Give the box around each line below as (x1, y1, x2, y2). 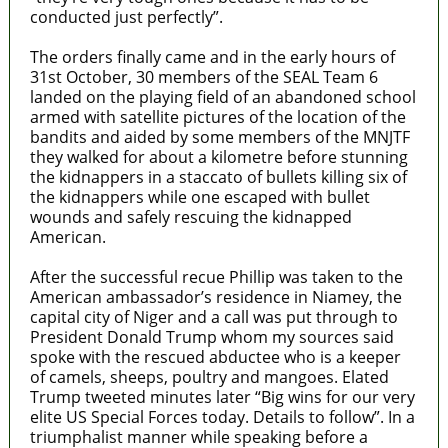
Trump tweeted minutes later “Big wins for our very (29, 385, 415, 408)
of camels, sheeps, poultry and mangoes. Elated (29, 365, 389, 388)
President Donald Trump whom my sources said (29, 325, 394, 348)
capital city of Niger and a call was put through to (29, 305, 398, 328)
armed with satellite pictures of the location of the (29, 105, 406, 128)
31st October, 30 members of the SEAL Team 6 (29, 65, 378, 88)
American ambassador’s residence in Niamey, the (29, 285, 402, 308)
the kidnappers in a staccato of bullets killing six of (29, 165, 407, 188)
